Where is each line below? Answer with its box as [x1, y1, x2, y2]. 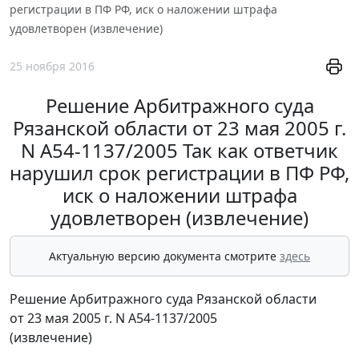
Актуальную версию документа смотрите [49, 248, 280, 264]
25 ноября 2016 [10, 58, 95, 75]
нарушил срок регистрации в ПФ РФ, [10, 159, 349, 187]
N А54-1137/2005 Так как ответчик [21, 137, 338, 164]
